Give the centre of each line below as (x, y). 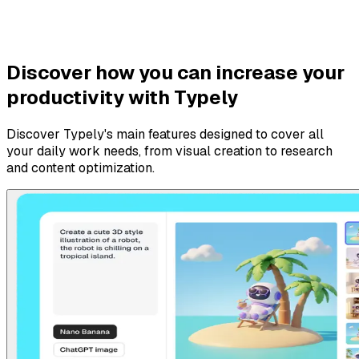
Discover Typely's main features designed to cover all (165, 134)
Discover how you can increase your (175, 73)
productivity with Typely (122, 97)
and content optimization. (81, 167)
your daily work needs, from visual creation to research (169, 151)
